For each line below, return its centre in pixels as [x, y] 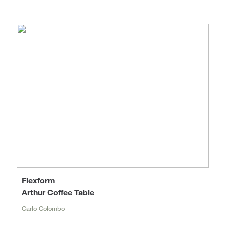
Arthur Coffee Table [58, 192]
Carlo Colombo [43, 209]
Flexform [38, 180]
